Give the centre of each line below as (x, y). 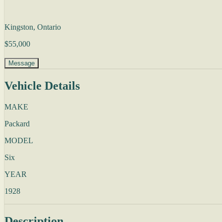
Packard (17, 124)
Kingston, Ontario (33, 27)
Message (22, 63)
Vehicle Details (42, 86)
